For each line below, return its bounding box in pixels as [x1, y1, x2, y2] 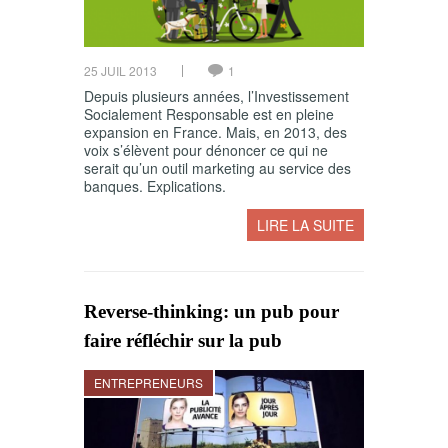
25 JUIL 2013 [84, 62, 157, 80]
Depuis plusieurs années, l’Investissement [84, 86, 349, 107]
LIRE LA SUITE [257, 215, 354, 236]
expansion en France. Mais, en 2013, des [84, 122, 347, 143]
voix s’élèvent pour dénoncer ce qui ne [84, 140, 328, 161]
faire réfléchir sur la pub [84, 330, 282, 352]
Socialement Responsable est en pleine [84, 104, 334, 125]
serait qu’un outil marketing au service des [84, 158, 351, 179]
